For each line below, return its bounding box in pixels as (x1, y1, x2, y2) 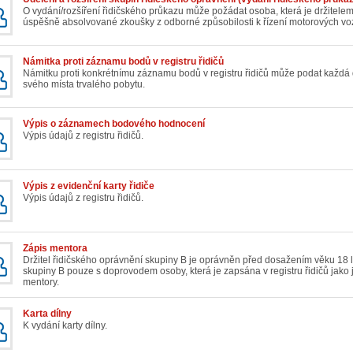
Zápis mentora (23, 243, 87, 255)
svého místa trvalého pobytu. (23, 79, 145, 91)
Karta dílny (23, 308, 72, 320)
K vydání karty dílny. (23, 320, 107, 332)
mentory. (23, 277, 59, 288)
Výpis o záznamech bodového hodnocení (23, 118, 205, 130)
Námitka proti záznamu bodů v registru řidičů (23, 56, 224, 68)
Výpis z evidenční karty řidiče (23, 180, 154, 192)
